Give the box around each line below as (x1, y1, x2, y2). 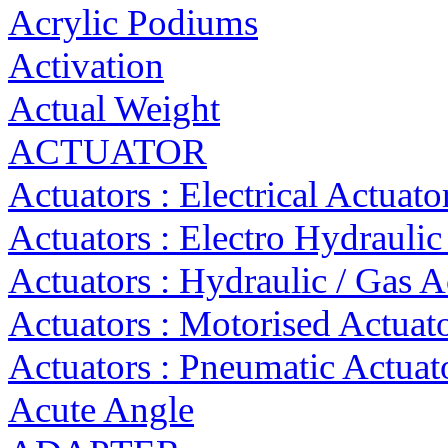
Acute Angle (8, 389, 194, 431)
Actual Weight (8, 88, 220, 130)
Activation (8, 45, 164, 87)
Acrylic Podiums (8, 2, 258, 44)
